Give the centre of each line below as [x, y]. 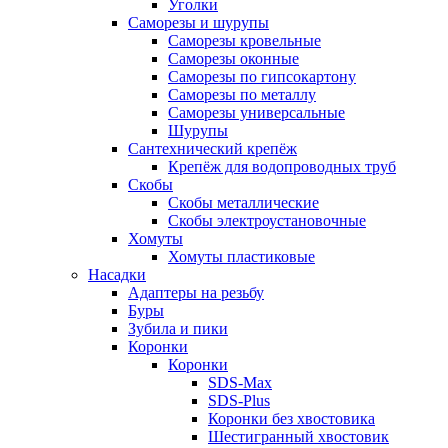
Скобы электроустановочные [267, 220]
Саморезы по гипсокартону [262, 76]
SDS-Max [240, 382]
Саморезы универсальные [256, 112]
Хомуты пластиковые [241, 256]
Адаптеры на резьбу [196, 292]
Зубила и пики [178, 328]
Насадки [117, 274]
